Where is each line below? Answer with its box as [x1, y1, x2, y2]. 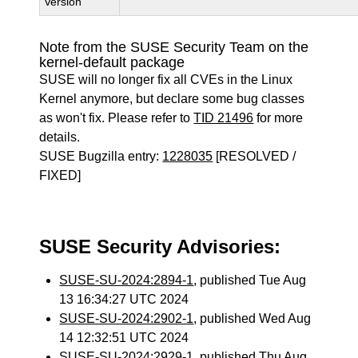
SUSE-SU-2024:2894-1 [59, 273, 194, 287]
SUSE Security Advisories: [39, 236, 281, 257]
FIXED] [39, 169, 82, 182]
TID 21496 [193, 111, 254, 125]
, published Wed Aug [193, 312, 312, 325]
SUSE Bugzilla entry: [39, 149, 163, 163]
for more [253, 111, 304, 125]
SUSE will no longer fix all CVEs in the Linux [39, 73, 293, 86]
